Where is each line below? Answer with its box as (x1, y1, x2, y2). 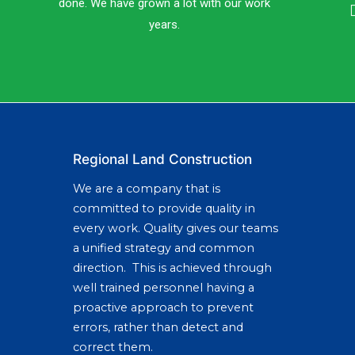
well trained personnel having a (73, 281, 254, 296)
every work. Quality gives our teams (73, 221, 278, 236)
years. (148, 17, 180, 32)
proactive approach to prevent (73, 300, 254, 315)
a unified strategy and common (73, 241, 254, 256)
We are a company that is (73, 181, 220, 197)
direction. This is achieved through (73, 261, 272, 276)
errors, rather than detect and (73, 320, 243, 335)
